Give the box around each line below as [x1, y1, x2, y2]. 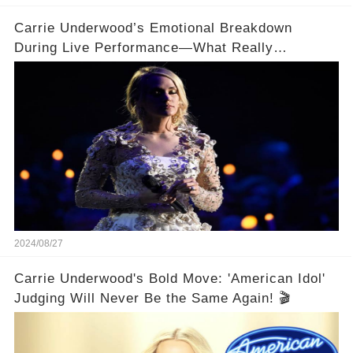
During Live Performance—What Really [13, 39, 273, 55]
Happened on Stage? [13, 59, 150, 75]
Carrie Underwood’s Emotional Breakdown [13, 20, 292, 35]
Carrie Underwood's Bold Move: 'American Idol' [13, 270, 325, 286]
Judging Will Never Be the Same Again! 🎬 [13, 290, 291, 306]
